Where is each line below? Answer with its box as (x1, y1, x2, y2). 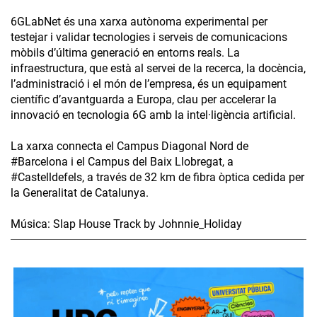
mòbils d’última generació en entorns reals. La (11, 45, 240, 59)
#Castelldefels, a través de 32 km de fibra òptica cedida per (11, 170, 304, 184)
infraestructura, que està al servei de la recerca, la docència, (11, 61, 306, 75)
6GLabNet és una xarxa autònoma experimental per (11, 14, 267, 28)
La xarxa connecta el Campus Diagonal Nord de (11, 139, 248, 153)
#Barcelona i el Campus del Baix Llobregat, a (11, 154, 234, 168)
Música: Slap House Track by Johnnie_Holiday (11, 217, 242, 231)
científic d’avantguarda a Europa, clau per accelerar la (11, 92, 277, 106)
